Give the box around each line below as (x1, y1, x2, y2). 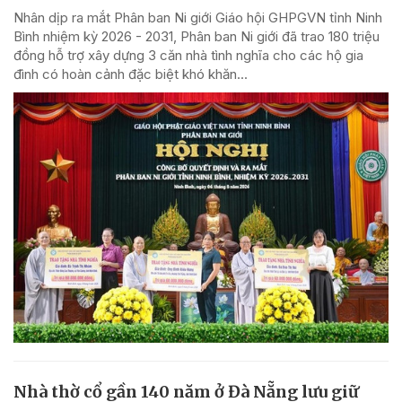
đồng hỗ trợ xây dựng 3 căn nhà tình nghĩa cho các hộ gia (13, 46, 363, 64)
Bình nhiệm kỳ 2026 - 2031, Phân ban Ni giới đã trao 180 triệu (13, 27, 380, 45)
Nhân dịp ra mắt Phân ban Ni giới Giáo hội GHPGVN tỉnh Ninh (13, 8, 382, 26)
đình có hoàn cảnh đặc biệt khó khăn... (13, 65, 248, 83)
